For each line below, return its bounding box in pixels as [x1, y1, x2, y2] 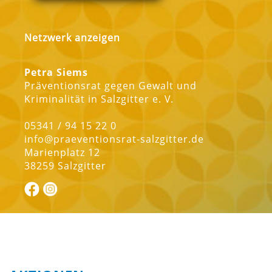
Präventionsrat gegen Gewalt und [24, 79, 197, 93]
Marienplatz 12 [24, 146, 100, 160]
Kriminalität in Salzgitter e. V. [24, 92, 174, 106]
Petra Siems [24, 66, 88, 80]
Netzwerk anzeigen [24, 31, 120, 45]
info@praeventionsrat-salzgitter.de [24, 132, 204, 146]
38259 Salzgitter [24, 159, 106, 173]
